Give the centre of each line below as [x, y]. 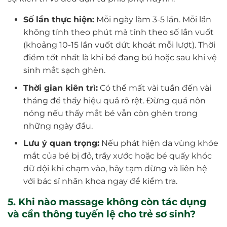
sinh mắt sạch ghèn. [64, 70]
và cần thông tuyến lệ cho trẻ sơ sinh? [102, 214]
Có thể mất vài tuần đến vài [154, 88]
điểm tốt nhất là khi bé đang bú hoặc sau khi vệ [120, 58]
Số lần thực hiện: [59, 20]
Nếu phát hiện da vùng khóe [159, 143]
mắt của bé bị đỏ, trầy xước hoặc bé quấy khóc [117, 156]
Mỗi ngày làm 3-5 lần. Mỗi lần [153, 20]
